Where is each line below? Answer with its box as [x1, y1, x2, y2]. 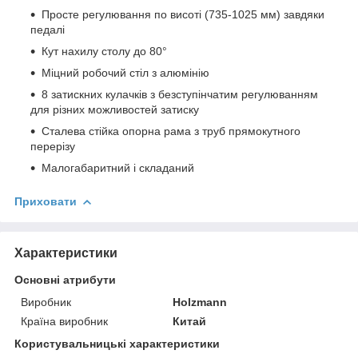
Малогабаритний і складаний [42, 161, 194, 175]
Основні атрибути [14, 273, 116, 287]
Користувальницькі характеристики [14, 337, 220, 351]
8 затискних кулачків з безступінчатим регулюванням [42, 88, 318, 101]
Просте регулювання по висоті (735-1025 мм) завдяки [42, 8, 324, 22]
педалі [30, 23, 65, 37]
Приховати [14, 195, 77, 209]
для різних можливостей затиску [30, 103, 199, 117]
